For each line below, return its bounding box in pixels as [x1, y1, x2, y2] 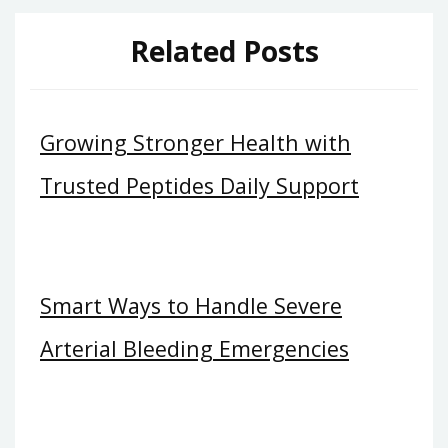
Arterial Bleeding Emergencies [40, 333, 349, 363]
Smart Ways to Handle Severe [40, 290, 342, 320]
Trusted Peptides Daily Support [40, 171, 359, 201]
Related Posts [129, 31, 319, 70]
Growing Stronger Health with [40, 128, 351, 158]
